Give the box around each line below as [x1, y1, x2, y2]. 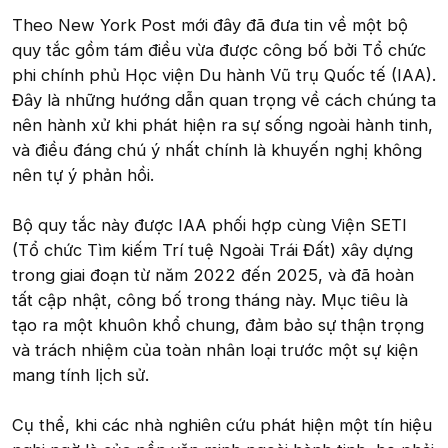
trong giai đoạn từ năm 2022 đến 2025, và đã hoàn [12, 265, 414, 285]
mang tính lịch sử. [12, 365, 149, 385]
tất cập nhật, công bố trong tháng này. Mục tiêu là [12, 290, 408, 310]
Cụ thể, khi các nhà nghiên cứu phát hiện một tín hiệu [12, 415, 432, 435]
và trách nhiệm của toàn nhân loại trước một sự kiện [12, 340, 418, 360]
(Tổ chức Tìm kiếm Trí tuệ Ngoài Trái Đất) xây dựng [12, 240, 413, 260]
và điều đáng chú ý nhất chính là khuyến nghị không [12, 140, 422, 160]
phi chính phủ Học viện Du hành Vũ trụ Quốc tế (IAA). [12, 65, 436, 85]
